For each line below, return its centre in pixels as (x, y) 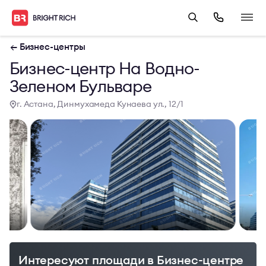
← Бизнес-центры (48, 47)
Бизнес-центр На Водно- (105, 68)
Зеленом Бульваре (81, 86)
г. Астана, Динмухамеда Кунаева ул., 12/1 (100, 104)
